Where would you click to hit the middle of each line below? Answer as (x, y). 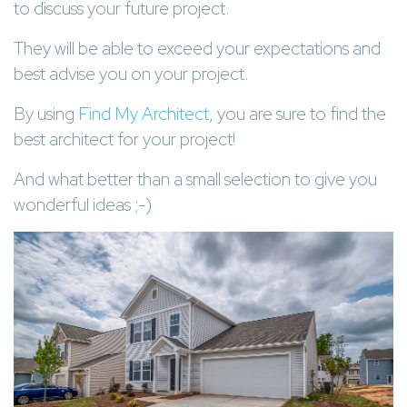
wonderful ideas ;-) (83, 204)
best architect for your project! (124, 139)
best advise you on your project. (131, 73)
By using (46, 113)
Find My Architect (144, 113)
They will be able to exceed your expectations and (197, 48)
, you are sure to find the (298, 113)
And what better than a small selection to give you (195, 179)
